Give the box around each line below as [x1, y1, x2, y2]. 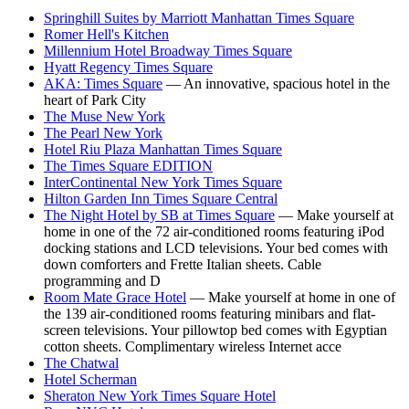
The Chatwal [44, 355, 119, 372]
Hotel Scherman [44, 372, 137, 388]
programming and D [44, 273, 161, 289]
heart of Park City [44, 92, 146, 109]
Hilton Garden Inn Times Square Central [44, 191, 278, 207]
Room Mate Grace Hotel [44, 289, 186, 306]
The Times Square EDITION [44, 158, 213, 174]
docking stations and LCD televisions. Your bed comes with [44, 240, 388, 257]
